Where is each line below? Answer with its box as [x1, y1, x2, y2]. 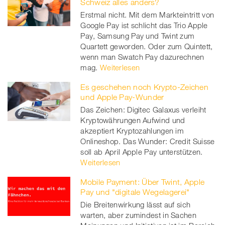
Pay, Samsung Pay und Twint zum [80, 31, 195, 40]
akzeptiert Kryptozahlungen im [80, 126, 184, 135]
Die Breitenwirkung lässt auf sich [80, 199, 191, 209]
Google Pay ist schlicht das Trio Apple [80, 20, 208, 30]
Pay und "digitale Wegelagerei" [80, 187, 190, 196]
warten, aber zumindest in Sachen [80, 210, 196, 219]
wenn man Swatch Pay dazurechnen [80, 52, 204, 61]
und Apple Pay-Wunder [80, 92, 164, 101]
